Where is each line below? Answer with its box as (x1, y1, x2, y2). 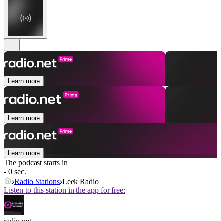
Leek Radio (62, 177, 99, 186)
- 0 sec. (4, 167, 26, 176)
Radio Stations (14, 177, 60, 186)
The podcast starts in (4, 158, 68, 167)
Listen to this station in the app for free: (4, 186, 125, 195)
